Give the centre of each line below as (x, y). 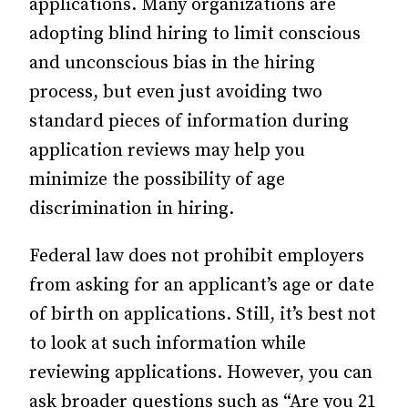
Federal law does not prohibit (153, 256)
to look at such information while (168, 344)
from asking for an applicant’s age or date (202, 286)
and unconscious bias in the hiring (172, 63)
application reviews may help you (167, 151)
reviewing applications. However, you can (201, 373)
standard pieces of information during (189, 122)
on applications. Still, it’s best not (235, 315)
